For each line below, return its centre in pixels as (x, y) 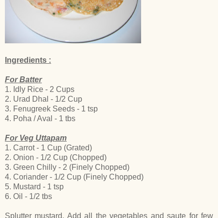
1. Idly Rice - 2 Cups (40, 89)
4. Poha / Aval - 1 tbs (40, 118)
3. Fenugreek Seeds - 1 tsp (51, 109)
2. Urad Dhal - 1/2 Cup (44, 99)
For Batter (23, 79)
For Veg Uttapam (36, 138)
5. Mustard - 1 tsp (34, 186)
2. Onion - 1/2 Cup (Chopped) (56, 157)
